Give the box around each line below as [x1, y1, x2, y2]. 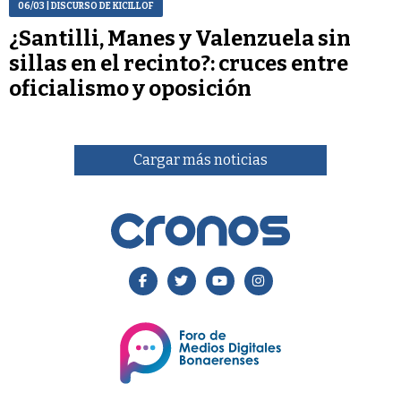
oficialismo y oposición [9, 75, 252, 101]
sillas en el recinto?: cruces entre [9, 50, 348, 76]
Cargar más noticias [132, 151, 268, 168]
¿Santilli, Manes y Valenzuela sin [9, 25, 351, 51]
